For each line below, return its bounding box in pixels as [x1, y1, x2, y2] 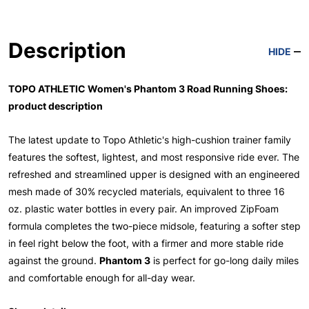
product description [8, 99, 103, 112]
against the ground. [8, 254, 99, 266]
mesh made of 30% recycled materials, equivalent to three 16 [8, 185, 285, 197]
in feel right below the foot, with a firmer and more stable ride [8, 237, 283, 249]
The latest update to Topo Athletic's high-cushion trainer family [8, 133, 291, 146]
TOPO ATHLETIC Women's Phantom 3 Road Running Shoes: [8, 82, 288, 94]
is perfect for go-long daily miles [150, 254, 299, 266]
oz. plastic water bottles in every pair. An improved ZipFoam [8, 202, 279, 215]
